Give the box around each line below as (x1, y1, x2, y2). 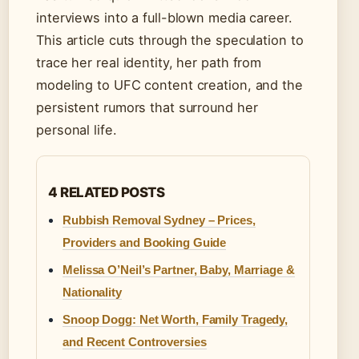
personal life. (36, 122, 117, 139)
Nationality (63, 285, 122, 300)
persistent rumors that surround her (36, 99, 258, 116)
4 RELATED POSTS (48, 184, 165, 201)
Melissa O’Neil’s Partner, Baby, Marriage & (63, 263, 295, 277)
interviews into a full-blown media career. (36, 10, 292, 26)
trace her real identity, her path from (36, 54, 262, 71)
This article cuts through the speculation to (36, 32, 304, 49)
